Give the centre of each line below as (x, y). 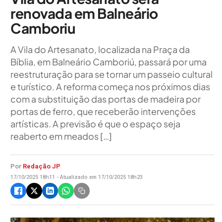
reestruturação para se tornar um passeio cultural (111, 74)
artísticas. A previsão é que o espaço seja (95, 124)
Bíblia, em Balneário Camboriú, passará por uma (109, 62)
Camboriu (43, 28)
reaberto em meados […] (61, 136)
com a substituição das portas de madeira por (106, 99)
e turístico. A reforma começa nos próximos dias (110, 86)
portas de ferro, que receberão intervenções (103, 111)
